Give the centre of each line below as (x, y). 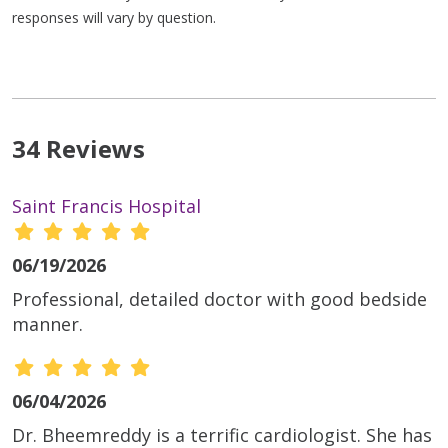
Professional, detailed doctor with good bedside (219, 299)
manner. (47, 324)
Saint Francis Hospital (106, 206)
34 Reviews (78, 149)
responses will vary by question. (114, 18)
